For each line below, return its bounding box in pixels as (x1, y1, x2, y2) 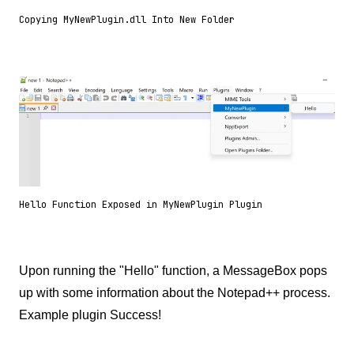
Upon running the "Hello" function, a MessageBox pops (19, 264, 327, 278)
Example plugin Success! (19, 308, 161, 322)
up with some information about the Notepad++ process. (19, 286, 330, 300)
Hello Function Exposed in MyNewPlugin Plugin (19, 198, 262, 212)
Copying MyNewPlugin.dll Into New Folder (19, 13, 235, 27)
